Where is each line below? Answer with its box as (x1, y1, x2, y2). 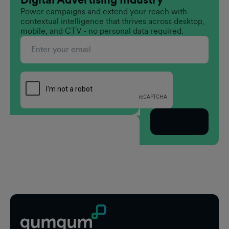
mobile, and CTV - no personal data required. (20, 26, 184, 36)
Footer (10, 169, 61, 190)
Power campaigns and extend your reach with (20, 7, 187, 17)
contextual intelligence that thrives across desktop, (20, 16, 204, 27)
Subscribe (161, 117, 198, 127)
